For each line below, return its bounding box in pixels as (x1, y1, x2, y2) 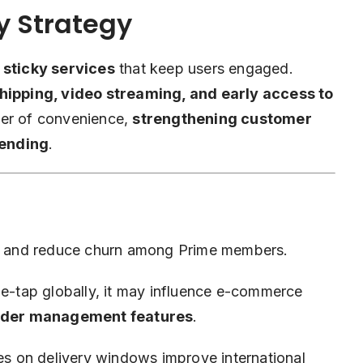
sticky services (2, 60, 115, 78)
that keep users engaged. (114, 60, 293, 78)
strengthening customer (132, 110, 312, 128)
